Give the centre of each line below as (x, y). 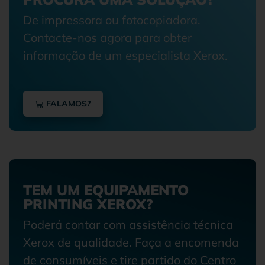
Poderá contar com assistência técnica (128, 224)
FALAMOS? (67, 103)
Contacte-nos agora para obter (107, 37)
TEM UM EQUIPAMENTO (106, 190)
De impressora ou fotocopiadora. (112, 20)
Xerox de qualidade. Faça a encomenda (131, 242)
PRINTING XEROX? (88, 204)
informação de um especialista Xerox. (125, 55)
